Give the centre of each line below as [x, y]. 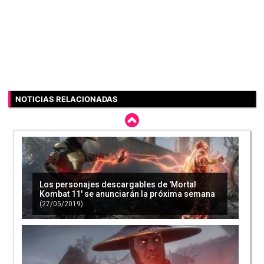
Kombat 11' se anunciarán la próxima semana [128, 194]
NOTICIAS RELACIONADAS [67, 99]
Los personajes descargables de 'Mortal [118, 184]
